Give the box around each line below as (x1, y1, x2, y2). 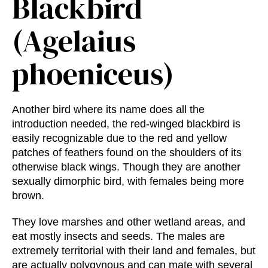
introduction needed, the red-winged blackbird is (12, 117, 240, 130)
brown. (12, 189, 44, 202)
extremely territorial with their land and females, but (12, 244, 255, 257)
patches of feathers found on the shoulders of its (12, 146, 242, 159)
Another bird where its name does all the (12, 103, 205, 115)
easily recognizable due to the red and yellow (12, 132, 227, 144)
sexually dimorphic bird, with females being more (12, 175, 244, 187)
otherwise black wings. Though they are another (12, 160, 240, 173)
